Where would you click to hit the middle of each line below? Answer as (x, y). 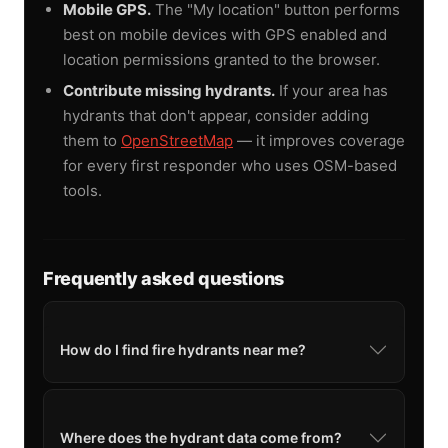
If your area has (331, 90)
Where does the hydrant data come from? (201, 437)
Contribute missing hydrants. (169, 90)
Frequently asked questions (163, 278)
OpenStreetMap (177, 140)
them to (92, 140)
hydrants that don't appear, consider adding (216, 115)
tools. (82, 190)
